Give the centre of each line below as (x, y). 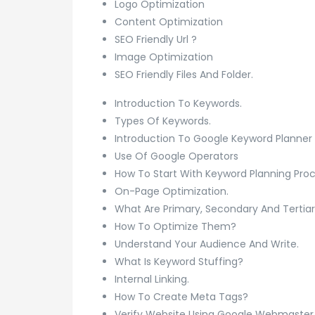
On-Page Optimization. (172, 191)
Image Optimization (164, 57)
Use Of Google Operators (176, 156)
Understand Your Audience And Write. (207, 244)
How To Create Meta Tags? (181, 296)
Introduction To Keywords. (178, 103)
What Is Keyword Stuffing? (179, 261)
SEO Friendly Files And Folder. (184, 74)
